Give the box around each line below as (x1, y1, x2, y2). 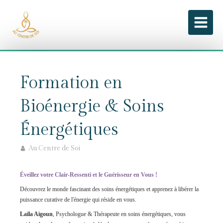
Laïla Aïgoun (20, 211, 53, 218)
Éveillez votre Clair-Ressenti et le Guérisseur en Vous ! (20, 171, 157, 178)
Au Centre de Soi (29, 144, 80, 152)
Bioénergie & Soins (20, 97, 164, 116)
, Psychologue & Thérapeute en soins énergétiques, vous (53, 211, 186, 218)
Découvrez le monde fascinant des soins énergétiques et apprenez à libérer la (20, 186, 199, 193)
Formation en (20, 73, 122, 93)
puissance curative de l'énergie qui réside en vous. (20, 196, 136, 203)
